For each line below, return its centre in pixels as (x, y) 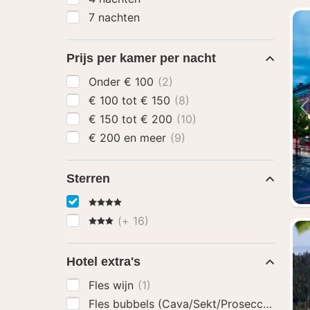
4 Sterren (112, 201)
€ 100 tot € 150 (157, 100)
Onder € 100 (140, 82)
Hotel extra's (103, 262)
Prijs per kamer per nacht (141, 58)
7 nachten (114, 17)
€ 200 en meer (147, 138)
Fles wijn (113, 285)
